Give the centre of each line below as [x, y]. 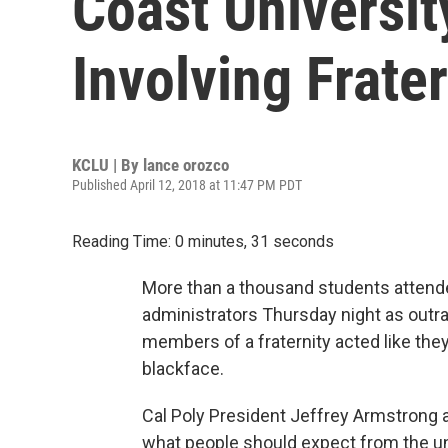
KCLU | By [107, 165]
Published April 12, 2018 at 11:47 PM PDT [187, 185]
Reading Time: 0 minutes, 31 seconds [203, 241]
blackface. [183, 368]
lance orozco [186, 165]
